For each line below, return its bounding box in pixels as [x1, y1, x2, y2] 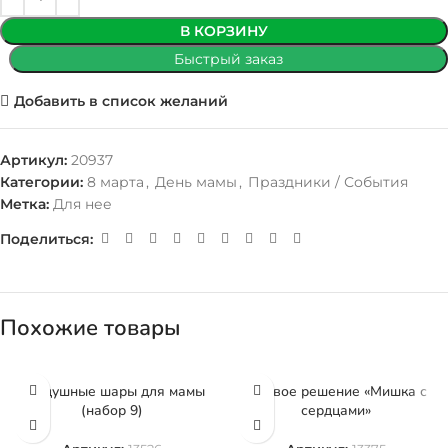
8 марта [87, 173, 144, 191]
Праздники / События [248, 173, 408, 191]
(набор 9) [81, 401, 143, 420]
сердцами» [301, 401, 371, 420]
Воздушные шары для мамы [19, 382, 205, 401]
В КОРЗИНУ [180, 22, 268, 40]
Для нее [53, 195, 112, 213]
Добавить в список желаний [13, 91, 228, 110]
